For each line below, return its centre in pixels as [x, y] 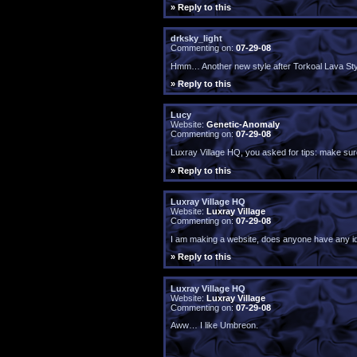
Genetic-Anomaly [243, 125]
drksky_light [196, 38]
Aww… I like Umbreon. [214, 326]
